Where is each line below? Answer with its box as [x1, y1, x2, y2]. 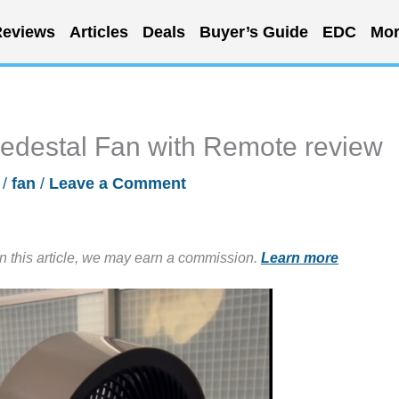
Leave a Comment [49, 175, 186, 192]
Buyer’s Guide [199, 22, 308, 41]
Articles [69, 22, 128, 41]
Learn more [261, 249, 338, 265]
